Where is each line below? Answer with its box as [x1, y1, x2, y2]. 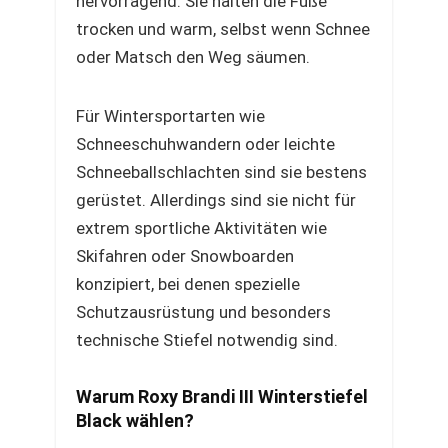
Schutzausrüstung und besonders [76, 302, 331, 322]
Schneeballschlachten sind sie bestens [76, 162, 367, 182]
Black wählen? [76, 410, 194, 431]
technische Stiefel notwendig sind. [76, 330, 338, 350]
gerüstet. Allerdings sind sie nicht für [76, 190, 356, 210]
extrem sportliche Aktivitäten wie [76, 218, 327, 238]
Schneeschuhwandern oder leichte [76, 134, 335, 154]
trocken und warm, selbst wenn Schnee [76, 19, 370, 39]
